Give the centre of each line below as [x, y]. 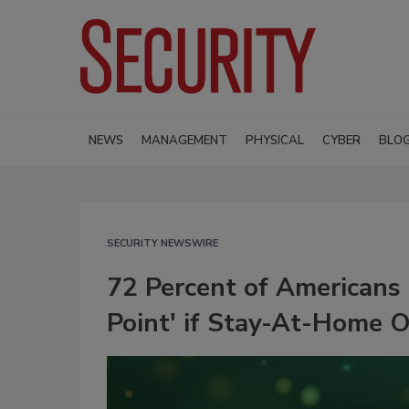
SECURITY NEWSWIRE [163, 243]
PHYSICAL [275, 140]
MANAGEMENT [184, 140]
